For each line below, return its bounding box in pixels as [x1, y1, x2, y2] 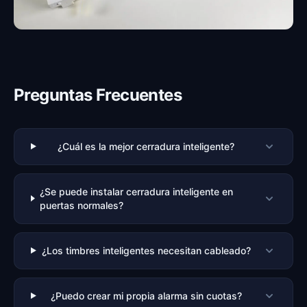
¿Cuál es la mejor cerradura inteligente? [58, 140, 235, 152]
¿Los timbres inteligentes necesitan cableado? [41, 244, 251, 256]
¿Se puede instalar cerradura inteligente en [39, 185, 233, 197]
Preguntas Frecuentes [14, 84, 182, 105]
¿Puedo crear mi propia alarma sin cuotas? [50, 289, 242, 302]
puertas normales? [39, 199, 123, 211]
